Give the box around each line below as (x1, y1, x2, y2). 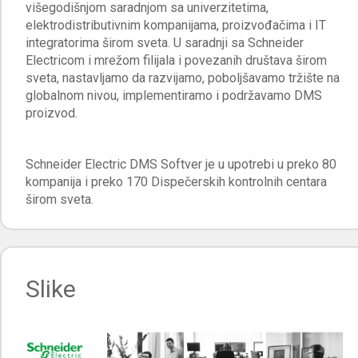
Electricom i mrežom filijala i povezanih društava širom (26, 52, 327, 68)
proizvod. (26, 105, 78, 121)
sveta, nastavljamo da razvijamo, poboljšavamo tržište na (26, 70, 340, 86)
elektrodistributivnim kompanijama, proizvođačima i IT (26, 17, 326, 33)
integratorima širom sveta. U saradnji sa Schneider (26, 34, 304, 50)
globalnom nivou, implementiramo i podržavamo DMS (26, 87, 322, 103)
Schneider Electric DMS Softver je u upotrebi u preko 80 (26, 156, 336, 172)
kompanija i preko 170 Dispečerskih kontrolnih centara (26, 173, 327, 189)
